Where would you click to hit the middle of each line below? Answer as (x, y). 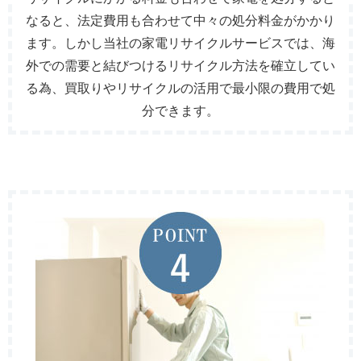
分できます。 (180, 111)
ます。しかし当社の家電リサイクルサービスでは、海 (180, 44)
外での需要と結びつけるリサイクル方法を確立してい (180, 66)
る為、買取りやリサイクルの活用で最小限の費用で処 (180, 89)
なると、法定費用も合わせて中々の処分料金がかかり (180, 21)
